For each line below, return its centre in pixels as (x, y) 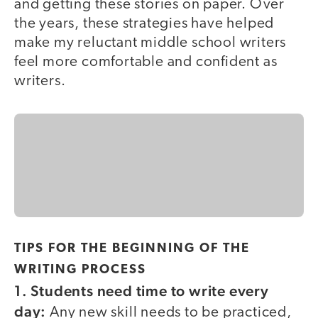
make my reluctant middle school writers (150, 43)
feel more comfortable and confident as (146, 62)
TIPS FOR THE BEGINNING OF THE (132, 248)
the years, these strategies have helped (144, 24)
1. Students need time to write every (142, 290)
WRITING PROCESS (80, 270)
